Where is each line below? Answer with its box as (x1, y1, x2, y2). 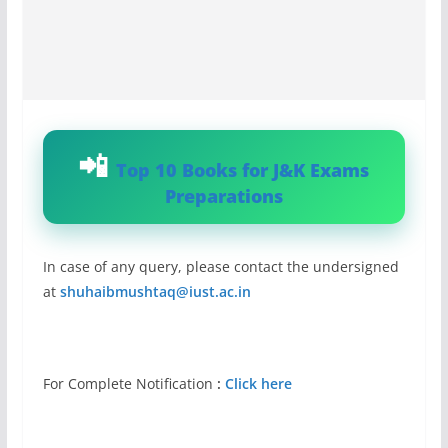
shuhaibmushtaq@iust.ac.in (59, 282, 251, 301)
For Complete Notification (42, 374, 217, 393)
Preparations (164, 184, 283, 208)
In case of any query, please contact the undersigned (42, 257, 399, 276)
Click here (224, 374, 292, 393)
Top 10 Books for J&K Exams (116, 158, 370, 182)
